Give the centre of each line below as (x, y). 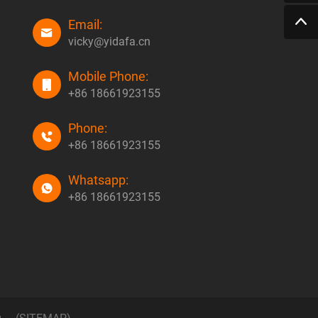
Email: (85, 24)
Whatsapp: (98, 180)
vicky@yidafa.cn (109, 41)
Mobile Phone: (108, 76)
